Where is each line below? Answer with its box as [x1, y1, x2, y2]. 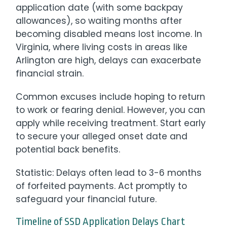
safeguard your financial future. [16, 193, 157, 205]
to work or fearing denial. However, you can [16, 103, 206, 116]
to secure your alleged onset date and [16, 130, 188, 142]
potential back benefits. [16, 143, 121, 156]
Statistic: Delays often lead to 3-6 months [16, 166, 202, 179]
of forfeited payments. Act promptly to [16, 179, 187, 192]
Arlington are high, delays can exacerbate [16, 54, 202, 66]
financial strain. [16, 67, 84, 80]
